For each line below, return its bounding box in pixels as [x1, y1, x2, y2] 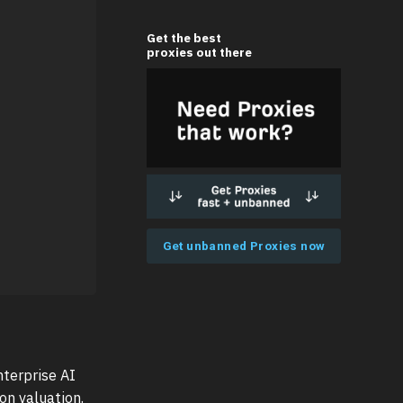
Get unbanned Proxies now [162, 237, 326, 253]
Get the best [147, 29, 221, 46]
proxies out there [147, 43, 252, 60]
